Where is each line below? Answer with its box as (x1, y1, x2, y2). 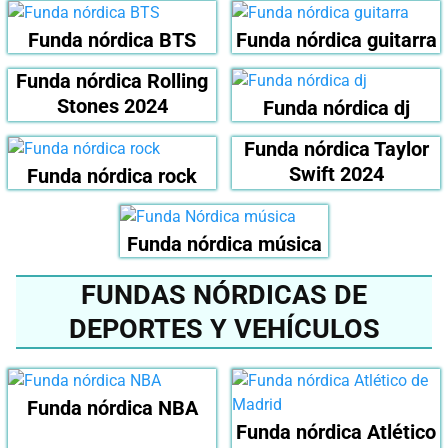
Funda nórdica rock (27, 164, 197, 189)
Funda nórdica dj (262, 96, 410, 121)
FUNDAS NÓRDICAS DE (81, 279, 367, 312)
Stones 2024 (56, 94, 168, 119)
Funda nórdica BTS (28, 28, 196, 53)
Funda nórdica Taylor (243, 137, 429, 162)
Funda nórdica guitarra (235, 28, 437, 53)
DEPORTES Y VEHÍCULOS (68, 313, 380, 346)
